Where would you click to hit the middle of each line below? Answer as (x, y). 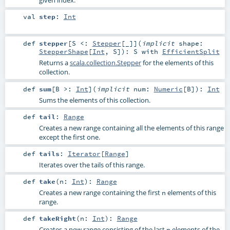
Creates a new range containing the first (100, 192)
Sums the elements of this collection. (94, 100)
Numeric (168, 89)
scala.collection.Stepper (105, 63)
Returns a (54, 63)
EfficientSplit (191, 52)
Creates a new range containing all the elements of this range (131, 128)
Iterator (84, 153)
